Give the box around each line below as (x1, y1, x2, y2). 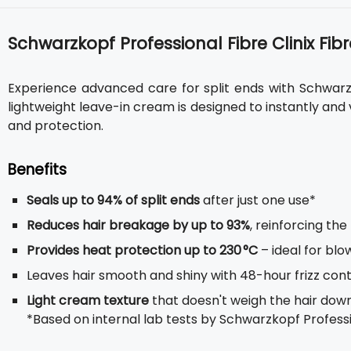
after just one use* (200, 191, 316, 209)
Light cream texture (27, 291, 149, 309)
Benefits (8, 159, 67, 180)
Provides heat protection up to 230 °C (27, 241, 258, 259)
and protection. (8, 117, 103, 135)
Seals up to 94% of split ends (27, 191, 200, 209)
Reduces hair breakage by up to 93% (27, 216, 250, 234)
